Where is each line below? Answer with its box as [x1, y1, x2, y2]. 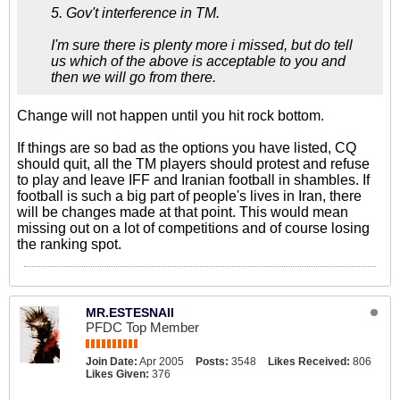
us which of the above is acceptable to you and [51, 54, 346, 69]
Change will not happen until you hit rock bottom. [17, 108, 324, 123]
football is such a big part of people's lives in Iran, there [17, 188, 362, 204]
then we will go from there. [51, 70, 216, 85]
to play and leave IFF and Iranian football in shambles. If [17, 172, 370, 187]
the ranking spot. [17, 237, 121, 252]
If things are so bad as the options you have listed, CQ [17, 140, 356, 155]
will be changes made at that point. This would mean [17, 204, 348, 220]
